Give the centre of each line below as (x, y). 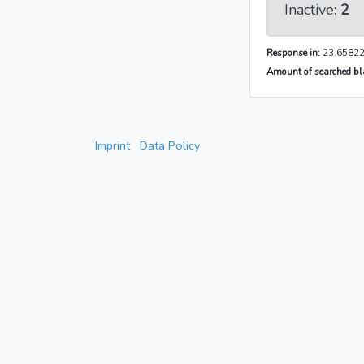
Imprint (113, 146)
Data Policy (170, 146)
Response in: (293, 53)
